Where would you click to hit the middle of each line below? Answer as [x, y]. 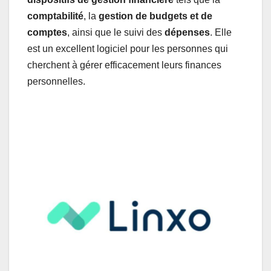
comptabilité [55, 16]
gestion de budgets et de [155, 16]
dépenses [187, 33]
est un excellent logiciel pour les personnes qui [128, 49]
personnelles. [56, 82]
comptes [47, 33]
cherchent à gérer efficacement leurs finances [124, 65]
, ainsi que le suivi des [116, 33]
